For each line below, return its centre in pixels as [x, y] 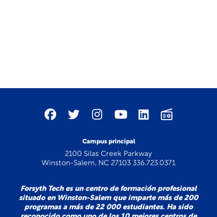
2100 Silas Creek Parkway [108, 154]
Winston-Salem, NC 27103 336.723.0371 [108, 163]
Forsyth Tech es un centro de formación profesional [108, 189]
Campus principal [108, 142]
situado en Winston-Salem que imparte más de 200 [108, 198]
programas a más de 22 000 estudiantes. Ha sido [108, 208]
